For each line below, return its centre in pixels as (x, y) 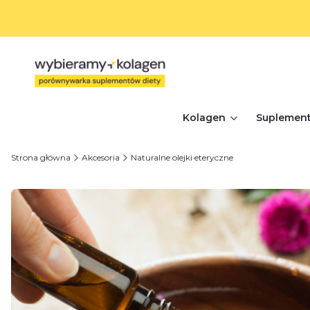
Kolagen (204, 118)
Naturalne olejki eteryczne (182, 158)
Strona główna (41, 158)
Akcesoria (101, 158)
